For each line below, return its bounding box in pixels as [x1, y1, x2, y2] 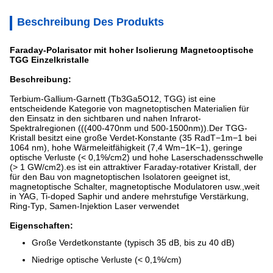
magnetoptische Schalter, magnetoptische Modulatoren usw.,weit [10, 182, 260, 191]
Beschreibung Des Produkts [17, 16, 164, 28]
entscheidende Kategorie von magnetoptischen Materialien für [10, 104, 249, 113]
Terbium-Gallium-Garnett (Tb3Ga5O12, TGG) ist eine [10, 94, 216, 104]
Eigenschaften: [10, 221, 73, 230]
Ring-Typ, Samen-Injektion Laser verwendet [10, 201, 179, 211]
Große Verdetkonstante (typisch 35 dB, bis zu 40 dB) [32, 238, 235, 247]
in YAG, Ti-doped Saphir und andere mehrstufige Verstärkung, [10, 191, 249, 201]
